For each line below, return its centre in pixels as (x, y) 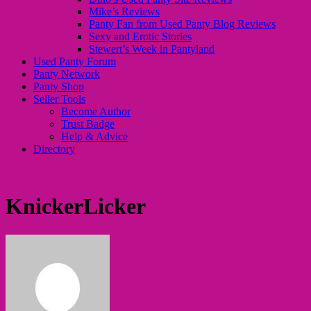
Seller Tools (59, 99)
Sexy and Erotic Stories (140, 36)
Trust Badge (88, 124)
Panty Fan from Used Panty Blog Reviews (182, 24)
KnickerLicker (76, 207)
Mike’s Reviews (124, 11)
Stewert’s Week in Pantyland (152, 49)
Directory (54, 149)
